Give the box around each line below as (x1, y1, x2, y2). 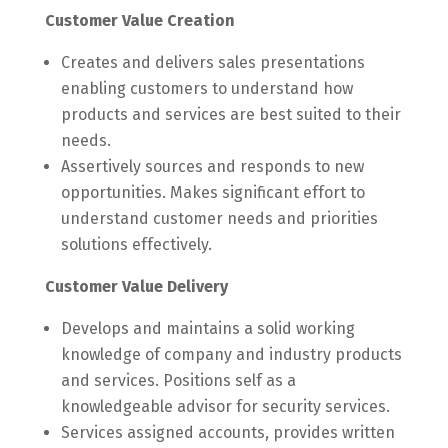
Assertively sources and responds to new (60, 157, 364, 176)
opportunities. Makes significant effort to (60, 183, 365, 202)
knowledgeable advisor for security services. (60, 397, 390, 416)
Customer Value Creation (44, 11, 239, 30)
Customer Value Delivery (44, 277, 228, 296)
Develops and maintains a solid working (60, 319, 355, 338)
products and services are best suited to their (60, 105, 401, 124)
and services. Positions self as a (60, 371, 296, 390)
